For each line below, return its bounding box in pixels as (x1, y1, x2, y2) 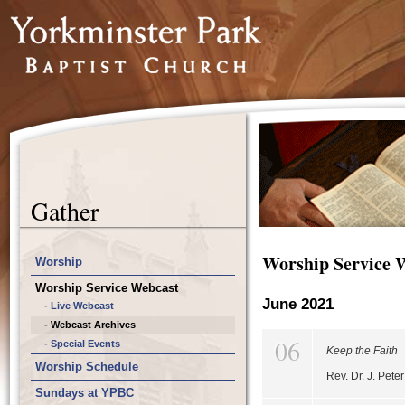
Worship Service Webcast (35, 281, 178, 295)
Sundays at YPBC (35, 386, 134, 400)
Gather (31, 193, 99, 228)
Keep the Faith (326, 344, 398, 357)
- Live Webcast (44, 300, 114, 311)
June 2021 (262, 296, 334, 313)
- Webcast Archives (44, 319, 136, 330)
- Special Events (44, 338, 120, 349)
